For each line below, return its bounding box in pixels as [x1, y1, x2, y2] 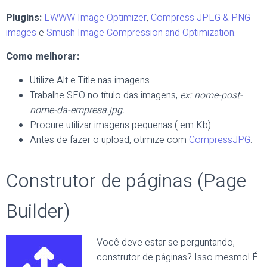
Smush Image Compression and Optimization [46, 26, 234, 40]
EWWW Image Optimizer [44, 11, 147, 25]
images [6, 26, 36, 40]
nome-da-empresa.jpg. [30, 103, 125, 117]
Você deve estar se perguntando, [97, 235, 235, 250]
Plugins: [6, 11, 42, 25]
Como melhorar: [6, 49, 79, 64]
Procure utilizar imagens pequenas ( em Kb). [30, 118, 213, 132]
